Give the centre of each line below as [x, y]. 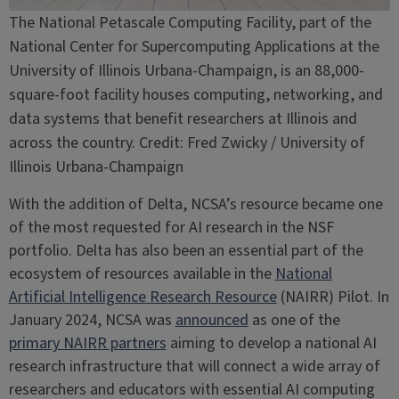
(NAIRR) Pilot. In [333, 297]
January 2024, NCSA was [92, 320]
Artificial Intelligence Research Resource [142, 297]
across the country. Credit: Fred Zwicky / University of [187, 142]
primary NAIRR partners [87, 343]
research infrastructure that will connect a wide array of [194, 366]
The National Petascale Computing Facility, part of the [190, 22]
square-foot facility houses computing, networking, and [195, 94]
